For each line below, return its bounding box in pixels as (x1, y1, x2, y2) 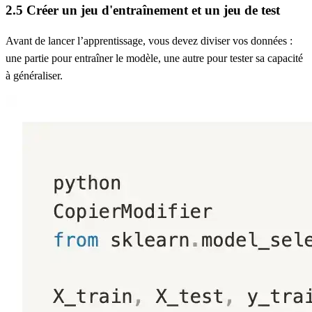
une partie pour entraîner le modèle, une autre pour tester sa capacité (6, 52, 303, 64)
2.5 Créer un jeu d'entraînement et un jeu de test (6, 2, 280, 17)
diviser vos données (201, 34, 287, 47)
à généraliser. (6, 69, 63, 81)
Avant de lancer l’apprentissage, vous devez (6, 34, 201, 47)
